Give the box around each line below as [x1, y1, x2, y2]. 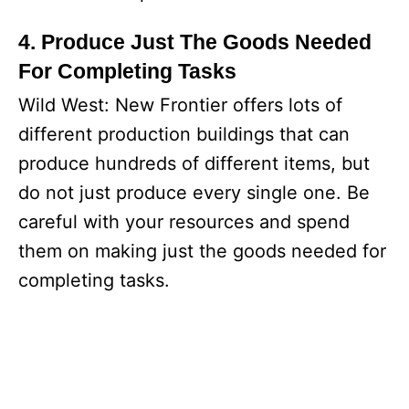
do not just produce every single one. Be [18, 182, 370, 204]
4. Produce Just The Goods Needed [18, 30, 372, 55]
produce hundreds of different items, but [18, 152, 370, 175]
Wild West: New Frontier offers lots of [18, 94, 342, 117]
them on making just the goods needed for [18, 240, 386, 263]
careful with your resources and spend [18, 211, 350, 234]
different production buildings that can [18, 123, 350, 146]
